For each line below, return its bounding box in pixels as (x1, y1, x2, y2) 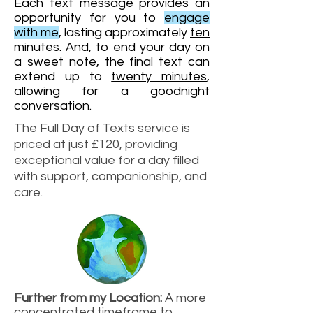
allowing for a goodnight (14, 85, 210, 98)
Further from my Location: (14, 291, 162, 305)
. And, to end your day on (59, 41, 210, 54)
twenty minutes (111, 70, 207, 83)
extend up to (14, 70, 112, 83)
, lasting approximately (59, 26, 190, 39)
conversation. (14, 99, 92, 112)
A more (162, 291, 206, 305)
